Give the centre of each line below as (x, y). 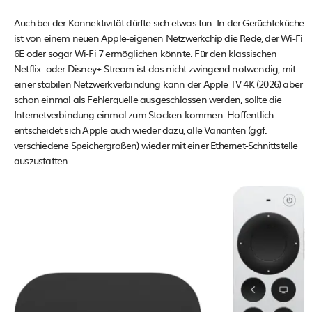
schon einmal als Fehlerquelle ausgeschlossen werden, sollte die (148, 99)
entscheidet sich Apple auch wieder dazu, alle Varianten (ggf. (141, 130)
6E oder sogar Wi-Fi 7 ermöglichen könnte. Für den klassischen (146, 53)
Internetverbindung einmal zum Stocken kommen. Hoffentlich (144, 115)
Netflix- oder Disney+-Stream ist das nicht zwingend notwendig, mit (155, 69)
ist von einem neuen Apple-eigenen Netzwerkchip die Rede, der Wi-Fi (158, 38)
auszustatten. (42, 161)
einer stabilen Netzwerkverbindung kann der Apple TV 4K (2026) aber (158, 84)
